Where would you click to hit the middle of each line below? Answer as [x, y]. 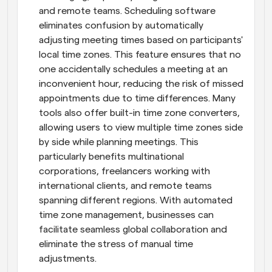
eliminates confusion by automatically [121, 25]
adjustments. [68, 258]
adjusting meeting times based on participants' [141, 40]
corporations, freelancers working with [124, 171]
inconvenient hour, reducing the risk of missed [141, 83]
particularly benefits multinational [111, 156]
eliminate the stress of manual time [116, 244]
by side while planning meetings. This [119, 142]
